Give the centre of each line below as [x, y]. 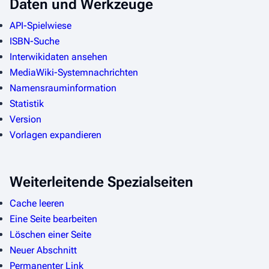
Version [26, 119]
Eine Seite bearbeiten [53, 219]
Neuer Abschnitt [43, 250]
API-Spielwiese [41, 25]
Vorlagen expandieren [56, 134]
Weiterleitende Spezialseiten [101, 182]
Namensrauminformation [63, 88]
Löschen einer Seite [50, 234]
